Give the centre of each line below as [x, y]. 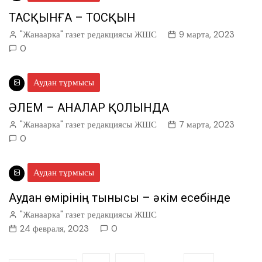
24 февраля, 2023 [54, 229]
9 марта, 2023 [207, 35]
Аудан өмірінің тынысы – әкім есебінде [120, 198]
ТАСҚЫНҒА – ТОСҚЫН [72, 18]
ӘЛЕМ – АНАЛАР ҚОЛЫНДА [89, 108]
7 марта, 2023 [207, 125]
